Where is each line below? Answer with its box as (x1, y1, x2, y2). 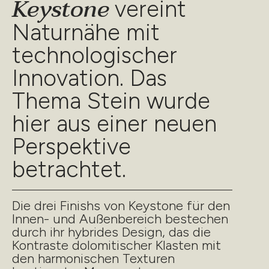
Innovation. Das (12, 64, 167, 92)
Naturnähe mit (12, 19, 160, 47)
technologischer (12, 41, 177, 70)
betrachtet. (12, 156, 126, 184)
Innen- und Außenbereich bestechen (12, 211, 228, 228)
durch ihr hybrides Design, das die (12, 224, 211, 241)
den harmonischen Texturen (12, 250, 175, 267)
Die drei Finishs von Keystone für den (12, 198, 230, 214)
